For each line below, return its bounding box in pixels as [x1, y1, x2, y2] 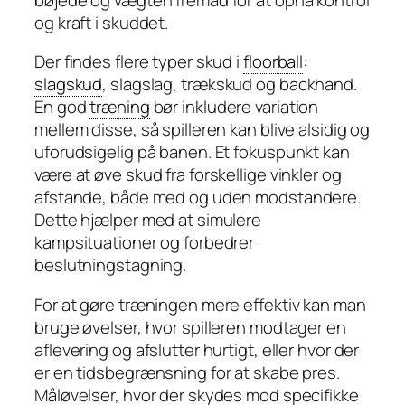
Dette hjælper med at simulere [34, 208, 262, 232]
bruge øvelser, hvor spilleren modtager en [34, 315, 346, 339]
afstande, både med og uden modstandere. [34, 185, 362, 210]
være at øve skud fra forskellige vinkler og [34, 163, 342, 187]
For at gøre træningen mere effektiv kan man [34, 292, 366, 316]
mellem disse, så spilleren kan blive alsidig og [34, 118, 371, 142]
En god [34, 95, 90, 119]
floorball [243, 50, 304, 74]
